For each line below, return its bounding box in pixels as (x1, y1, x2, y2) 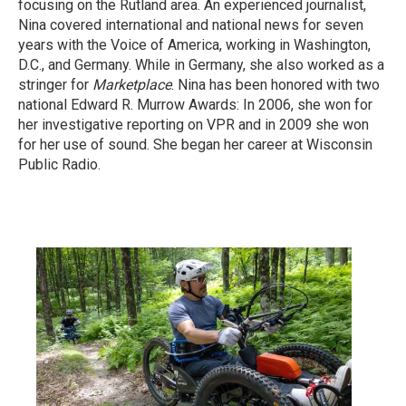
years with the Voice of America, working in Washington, (18, 36, 371, 53)
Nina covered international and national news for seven (18, 16, 363, 34)
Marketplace (92, 76, 171, 93)
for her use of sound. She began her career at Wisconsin (18, 136, 372, 153)
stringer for (18, 76, 92, 93)
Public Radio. (18, 156, 104, 173)
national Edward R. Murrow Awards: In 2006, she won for (18, 96, 372, 113)
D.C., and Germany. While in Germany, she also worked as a (18, 56, 384, 73)
